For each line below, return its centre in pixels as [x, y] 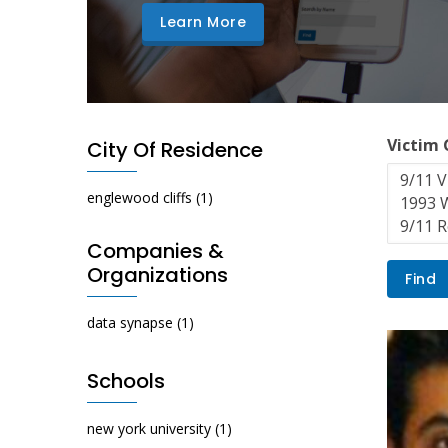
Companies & [155, 251]
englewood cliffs [139, 198]
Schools [126, 381]
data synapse [130, 323]
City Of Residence [175, 150]
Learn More [203, 22]
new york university [149, 429]
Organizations [157, 275]
